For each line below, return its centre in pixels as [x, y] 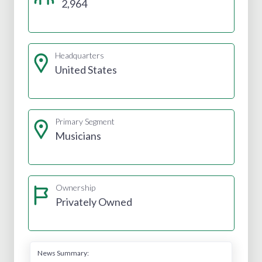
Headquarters [79, 55]
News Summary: [63, 253]
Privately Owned [94, 201]
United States [86, 69]
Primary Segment [85, 121]
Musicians [78, 135]
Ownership [75, 187]
